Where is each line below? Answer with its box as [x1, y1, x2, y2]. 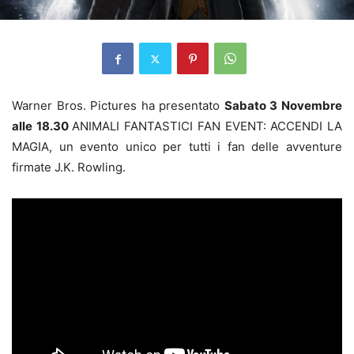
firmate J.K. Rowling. [12, 160, 126, 175]
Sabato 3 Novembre [224, 98, 343, 114]
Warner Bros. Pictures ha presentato [12, 98, 224, 114]
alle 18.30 [12, 119, 73, 134]
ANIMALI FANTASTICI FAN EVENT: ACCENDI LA [72, 119, 343, 134]
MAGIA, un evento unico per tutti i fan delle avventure [12, 139, 342, 155]
